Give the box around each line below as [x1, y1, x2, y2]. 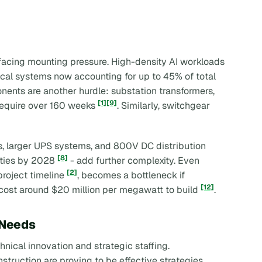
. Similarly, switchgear [117, 99, 210, 112]
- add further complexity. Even [68, 154, 199, 167]
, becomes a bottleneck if [77, 168, 185, 181]
